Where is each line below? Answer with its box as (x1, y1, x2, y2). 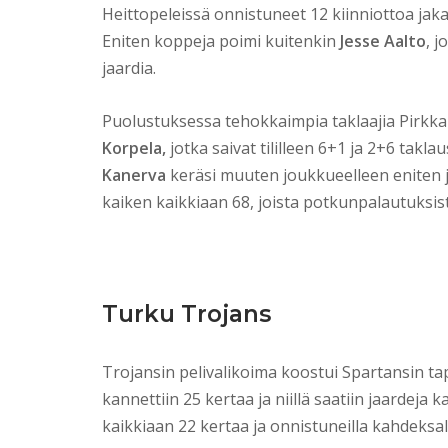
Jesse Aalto (340, 30, 426, 53)
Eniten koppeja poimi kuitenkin (102, 30, 340, 53)
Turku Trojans (102, 300, 271, 329)
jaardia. (102, 57, 156, 80)
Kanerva (102, 164, 166, 187)
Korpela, (102, 137, 166, 160)
